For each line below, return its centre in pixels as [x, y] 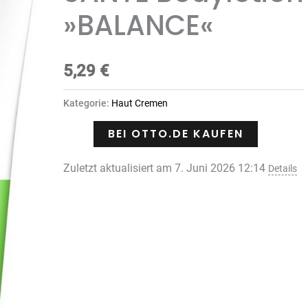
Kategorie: [87, 104]
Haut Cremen [139, 104]
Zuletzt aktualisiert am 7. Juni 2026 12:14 [165, 168]
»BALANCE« [138, 26]
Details [282, 168]
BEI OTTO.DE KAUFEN [175, 133]
